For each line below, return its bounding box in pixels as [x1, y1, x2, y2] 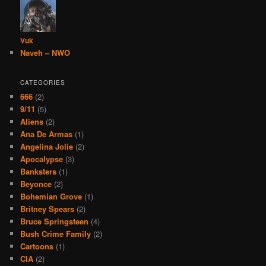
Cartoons [20, 240, 54, 252]
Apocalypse [20, 153, 64, 164]
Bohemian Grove [20, 190, 83, 202]
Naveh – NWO [20, 47, 71, 59]
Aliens [20, 115, 44, 127]
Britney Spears [20, 202, 75, 214]
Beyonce [20, 178, 52, 189]
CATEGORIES [20, 78, 66, 87]
